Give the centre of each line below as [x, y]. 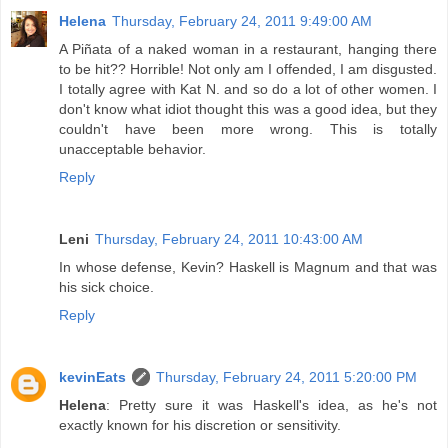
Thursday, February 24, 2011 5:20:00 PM [286, 377]
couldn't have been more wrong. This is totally [248, 129]
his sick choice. [106, 287]
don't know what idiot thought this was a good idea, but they [248, 109]
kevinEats [92, 377]
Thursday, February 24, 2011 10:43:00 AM [229, 239]
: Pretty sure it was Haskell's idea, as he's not [271, 405]
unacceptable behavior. [132, 149]
